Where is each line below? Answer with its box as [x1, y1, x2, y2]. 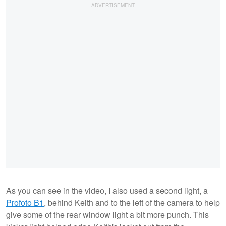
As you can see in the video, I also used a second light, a [6, 185, 208, 197]
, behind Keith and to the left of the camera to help [44, 197, 220, 209]
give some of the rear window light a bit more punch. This [6, 209, 209, 221]
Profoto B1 [6, 197, 44, 209]
